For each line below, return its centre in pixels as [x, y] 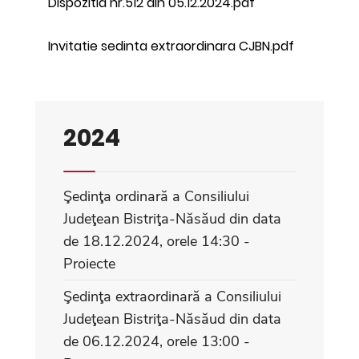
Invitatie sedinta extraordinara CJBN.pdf [171, 46]
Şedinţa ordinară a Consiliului [156, 196]
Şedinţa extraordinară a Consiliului [172, 296]
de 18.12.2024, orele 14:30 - [157, 241]
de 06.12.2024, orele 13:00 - [157, 341]
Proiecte [89, 263]
